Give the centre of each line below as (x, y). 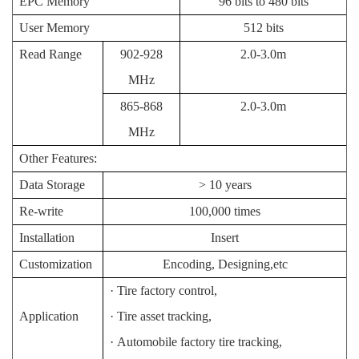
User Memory (54, 27)
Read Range (50, 54)
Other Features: (58, 158)
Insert (225, 237)
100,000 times (225, 211)
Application (49, 316)
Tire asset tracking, (164, 316)
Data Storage (52, 184)
